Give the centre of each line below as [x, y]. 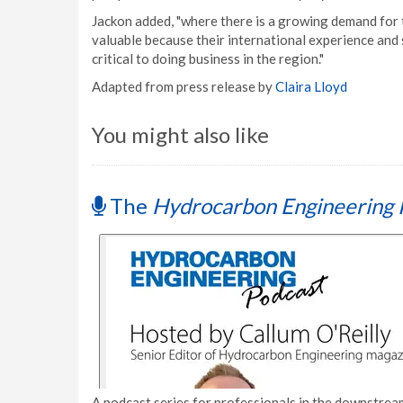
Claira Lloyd [311, 86]
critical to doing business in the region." [208, 58]
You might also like [180, 134]
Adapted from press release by [184, 86]
